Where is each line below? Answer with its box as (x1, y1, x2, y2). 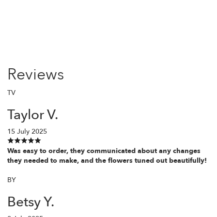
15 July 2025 (7, 126, 47, 136)
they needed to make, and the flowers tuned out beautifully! (7, 155, 207, 165)
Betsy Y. (7, 192, 54, 211)
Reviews (7, 63, 64, 85)
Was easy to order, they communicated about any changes (7, 146, 201, 155)
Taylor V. (7, 105, 58, 124)
